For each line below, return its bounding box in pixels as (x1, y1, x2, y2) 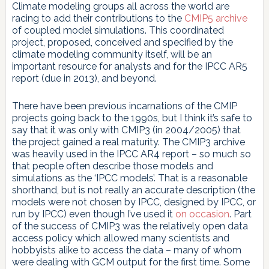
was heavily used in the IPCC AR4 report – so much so (11, 148, 251, 160)
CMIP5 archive (184, 12, 247, 24)
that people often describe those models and (11, 160, 213, 172)
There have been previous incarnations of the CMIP (11, 100, 237, 112)
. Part (229, 208, 252, 220)
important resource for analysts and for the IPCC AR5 (11, 60, 247, 72)
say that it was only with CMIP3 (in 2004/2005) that (11, 124, 241, 136)
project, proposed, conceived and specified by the (11, 36, 233, 48)
